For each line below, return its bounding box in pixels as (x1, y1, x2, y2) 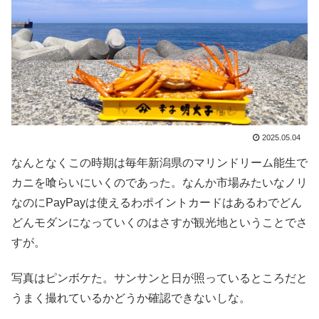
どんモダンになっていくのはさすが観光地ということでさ (11, 216, 308, 229)
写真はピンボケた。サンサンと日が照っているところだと (11, 272, 308, 285)
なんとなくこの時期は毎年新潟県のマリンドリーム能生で (11, 156, 308, 169)
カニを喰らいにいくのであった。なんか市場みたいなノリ (11, 176, 308, 189)
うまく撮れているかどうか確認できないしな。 (11, 292, 251, 305)
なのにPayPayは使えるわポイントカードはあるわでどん (11, 196, 302, 209)
